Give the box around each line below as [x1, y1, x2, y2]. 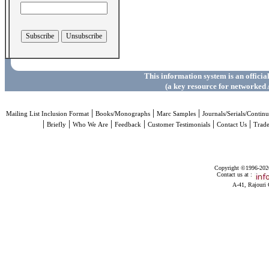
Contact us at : [216, 171, 254, 178]
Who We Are [73, 121, 108, 128]
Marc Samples [156, 110, 196, 117]
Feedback [115, 121, 141, 128]
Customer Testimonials [148, 121, 210, 128]
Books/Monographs [95, 110, 150, 117]
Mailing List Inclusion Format [5, 110, 89, 117]
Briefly [47, 121, 66, 128]
